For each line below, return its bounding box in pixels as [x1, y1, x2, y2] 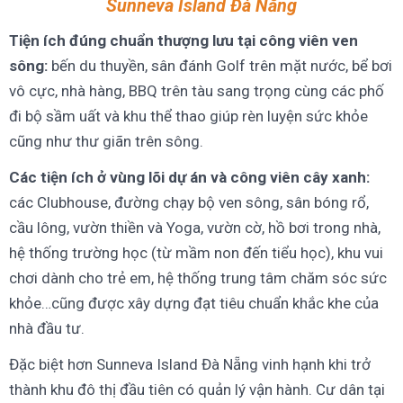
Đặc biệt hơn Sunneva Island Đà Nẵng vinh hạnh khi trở [9, 354, 371, 373]
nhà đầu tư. [9, 318, 85, 337]
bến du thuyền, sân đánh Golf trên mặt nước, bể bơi [48, 56, 392, 75]
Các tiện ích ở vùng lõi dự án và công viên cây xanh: [9, 167, 370, 186]
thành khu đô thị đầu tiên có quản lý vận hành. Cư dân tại [9, 380, 385, 399]
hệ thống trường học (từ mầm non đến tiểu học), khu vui [9, 243, 383, 262]
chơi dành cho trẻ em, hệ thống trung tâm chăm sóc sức [9, 268, 387, 287]
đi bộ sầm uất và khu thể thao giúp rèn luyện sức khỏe [9, 106, 368, 125]
